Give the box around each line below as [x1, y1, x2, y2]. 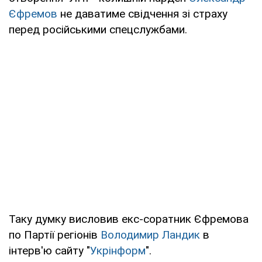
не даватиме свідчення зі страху [57, 6, 227, 20]
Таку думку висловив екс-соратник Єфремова [9, 212, 249, 226]
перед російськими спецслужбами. [9, 22, 187, 36]
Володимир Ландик [101, 227, 200, 242]
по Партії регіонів [9, 227, 101, 242]
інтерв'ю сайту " [9, 243, 90, 257]
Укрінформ [90, 243, 146, 257]
